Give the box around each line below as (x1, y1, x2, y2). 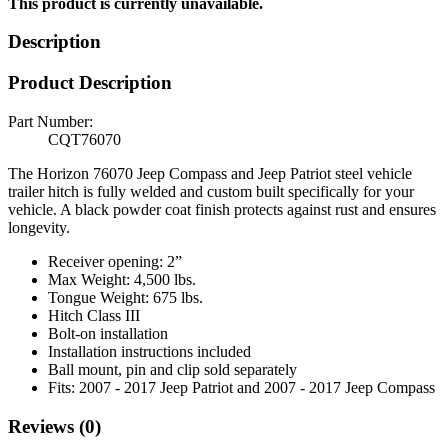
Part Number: (8, 112, 93, 130)
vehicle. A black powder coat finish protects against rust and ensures (8, 200, 436, 218)
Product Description (8, 72, 172, 94)
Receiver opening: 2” (48, 252, 182, 270)
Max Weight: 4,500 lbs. (48, 270, 196, 288)
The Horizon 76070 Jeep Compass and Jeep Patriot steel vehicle (8, 164, 412, 182)
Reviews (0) (8, 415, 101, 437)
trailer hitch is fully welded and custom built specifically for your (8, 182, 414, 200)
